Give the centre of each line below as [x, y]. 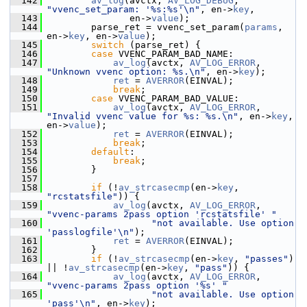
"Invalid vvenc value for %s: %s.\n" [143, 116]
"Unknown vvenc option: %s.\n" [126, 72]
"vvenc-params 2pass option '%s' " [137, 285]
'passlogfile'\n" [90, 232]
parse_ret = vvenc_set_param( [143, 27]
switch [108, 45]
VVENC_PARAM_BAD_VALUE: [176, 98]
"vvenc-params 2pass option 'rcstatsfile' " [162, 214]
